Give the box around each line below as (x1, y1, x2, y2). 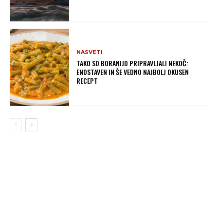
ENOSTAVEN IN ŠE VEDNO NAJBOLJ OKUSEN (76, 66, 189, 77)
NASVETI (76, 48, 103, 55)
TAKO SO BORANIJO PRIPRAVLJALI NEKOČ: (76, 57, 189, 68)
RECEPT (76, 75, 98, 86)
